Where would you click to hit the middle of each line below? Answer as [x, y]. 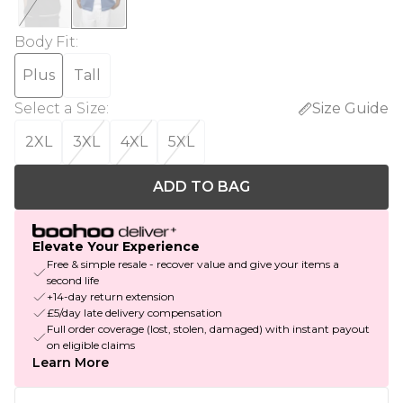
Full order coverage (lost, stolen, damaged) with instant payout [208, 329]
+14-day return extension [111, 297]
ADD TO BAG [201, 187]
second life [73, 281]
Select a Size [60, 108]
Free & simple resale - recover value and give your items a [193, 264]
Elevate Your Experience [116, 247]
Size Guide [350, 108]
